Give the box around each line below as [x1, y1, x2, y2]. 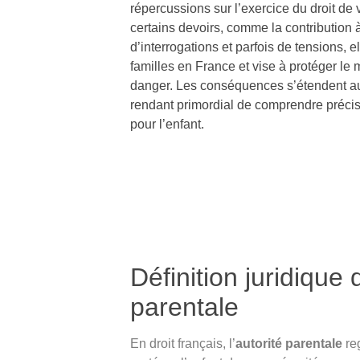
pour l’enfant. [130, 117, 204, 131]
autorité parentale [235, 336, 342, 350]
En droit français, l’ [130, 336, 235, 350]
